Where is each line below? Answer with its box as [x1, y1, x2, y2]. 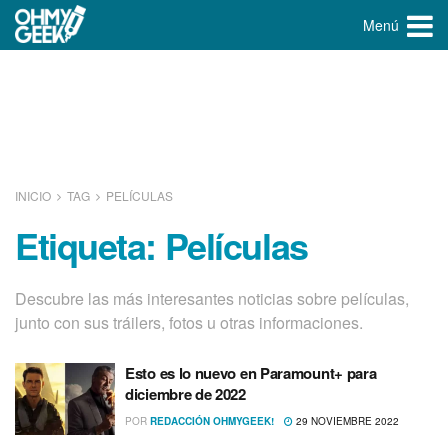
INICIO [15, 187, 54, 204]
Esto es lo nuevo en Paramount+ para [125, 362, 377, 385]
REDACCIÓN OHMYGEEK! [150, 414, 274, 429]
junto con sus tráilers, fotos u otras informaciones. [15, 311, 363, 335]
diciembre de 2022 [125, 383, 246, 406]
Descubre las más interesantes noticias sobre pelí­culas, [15, 287, 409, 311]
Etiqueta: [15, 219, 165, 271]
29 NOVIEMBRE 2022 [293, 414, 399, 429]
